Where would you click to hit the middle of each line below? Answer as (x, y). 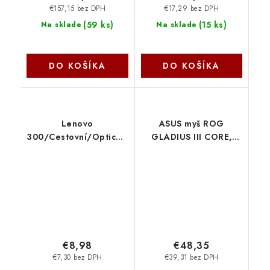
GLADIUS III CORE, (192, 137)
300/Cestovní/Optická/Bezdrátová (104, 137)
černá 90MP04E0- (192, 150)
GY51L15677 (77, 164)
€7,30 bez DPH (77, 258)
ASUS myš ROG (191, 124)
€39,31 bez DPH (191, 258)
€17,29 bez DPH (192, 8)
